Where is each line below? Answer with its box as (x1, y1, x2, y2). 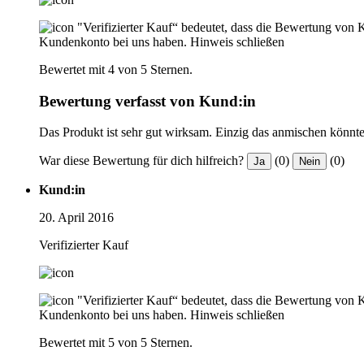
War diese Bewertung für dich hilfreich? (39, 154, 244, 168)
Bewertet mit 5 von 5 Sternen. (39, 336, 193, 350)
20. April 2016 (39, 210, 114, 225)
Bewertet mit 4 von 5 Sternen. (39, 62, 193, 76)
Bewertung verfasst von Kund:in (39, 92, 256, 110)
